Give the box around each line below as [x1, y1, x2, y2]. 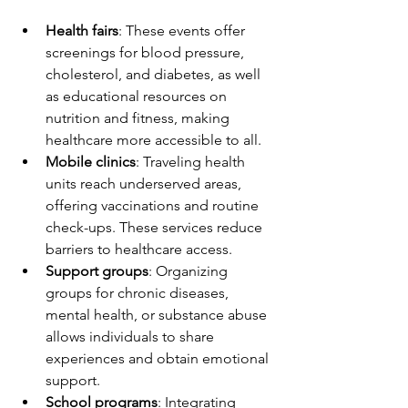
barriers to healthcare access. [46, 240, 232, 259]
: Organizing [148, 262, 231, 280]
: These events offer [118, 22, 249, 40]
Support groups [46, 262, 148, 280]
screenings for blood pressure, [46, 44, 248, 62]
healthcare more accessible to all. [46, 131, 261, 149]
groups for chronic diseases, [46, 284, 232, 302]
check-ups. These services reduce [46, 219, 266, 237]
